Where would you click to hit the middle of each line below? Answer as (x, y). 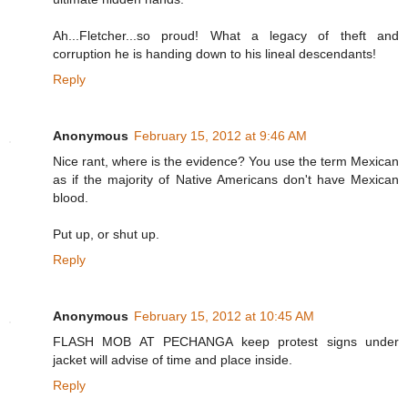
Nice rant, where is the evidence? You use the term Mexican (226, 162)
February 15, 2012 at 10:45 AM (224, 316)
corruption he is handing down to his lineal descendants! (214, 54)
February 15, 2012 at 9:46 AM (220, 136)
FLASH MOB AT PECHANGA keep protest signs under (226, 342)
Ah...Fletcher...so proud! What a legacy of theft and (226, 36)
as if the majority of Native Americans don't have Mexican (226, 180)
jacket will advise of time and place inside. (173, 360)
